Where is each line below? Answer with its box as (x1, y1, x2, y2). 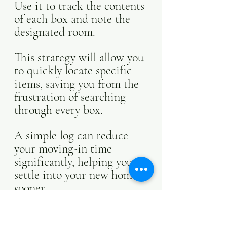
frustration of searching (14, 90, 129, 104)
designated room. (14, 25, 98, 40)
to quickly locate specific (14, 63, 135, 78)
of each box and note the (14, 12, 133, 26)
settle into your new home (14, 168, 140, 182)
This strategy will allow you (14, 50, 147, 65)
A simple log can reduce (14, 128, 131, 143)
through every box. (14, 103, 106, 118)
